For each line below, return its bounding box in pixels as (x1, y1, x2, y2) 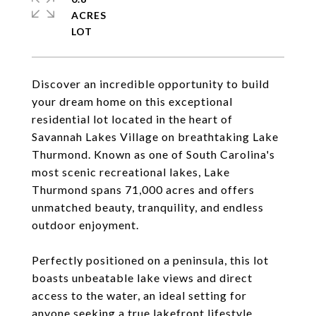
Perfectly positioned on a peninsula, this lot (32, 253, 269, 267)
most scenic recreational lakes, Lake (32, 165, 230, 178)
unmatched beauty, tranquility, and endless (32, 200, 264, 214)
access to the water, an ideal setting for (32, 288, 247, 302)
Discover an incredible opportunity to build (32, 77, 269, 90)
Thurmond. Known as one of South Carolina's (32, 147, 275, 161)
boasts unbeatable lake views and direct (32, 271, 253, 284)
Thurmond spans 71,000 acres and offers (32, 183, 255, 196)
